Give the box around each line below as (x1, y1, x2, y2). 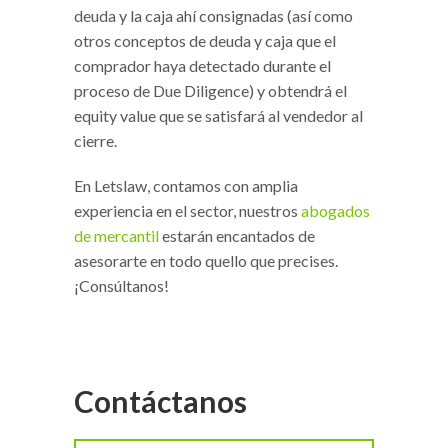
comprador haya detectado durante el (74, 55, 331, 75)
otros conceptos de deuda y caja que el (74, 30, 336, 50)
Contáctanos (74, 382, 247, 419)
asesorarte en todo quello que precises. (74, 250, 338, 270)
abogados (301, 200, 370, 220)
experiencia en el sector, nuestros (74, 200, 301, 220)
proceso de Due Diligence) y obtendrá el (74, 80, 347, 100)
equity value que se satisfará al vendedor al (74, 105, 363, 125)
